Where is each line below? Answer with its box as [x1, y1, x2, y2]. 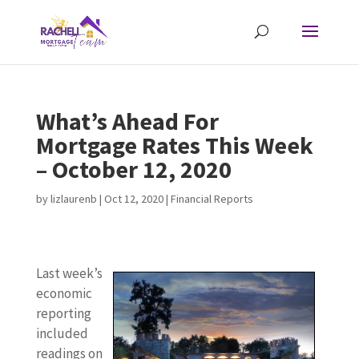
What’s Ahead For [35, 106, 219, 136]
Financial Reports [170, 192, 253, 206]
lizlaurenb [50, 192, 97, 206]
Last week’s [35, 264, 103, 282]
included [35, 325, 88, 342]
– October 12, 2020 [35, 154, 232, 184]
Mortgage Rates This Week [35, 130, 313, 160]
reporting [35, 305, 91, 322]
